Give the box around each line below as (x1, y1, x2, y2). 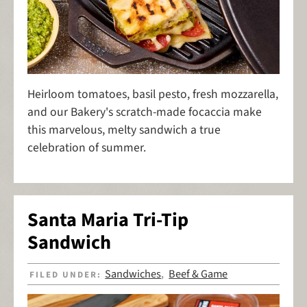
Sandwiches (105, 265, 162, 282)
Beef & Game (169, 265, 228, 282)
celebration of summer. (27, 139, 146, 157)
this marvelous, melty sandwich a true (27, 121, 221, 139)
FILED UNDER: (29, 268, 106, 281)
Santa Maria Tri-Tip (27, 206, 188, 234)
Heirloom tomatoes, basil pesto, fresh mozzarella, (27, 86, 278, 103)
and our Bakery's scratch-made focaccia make (27, 103, 262, 121)
